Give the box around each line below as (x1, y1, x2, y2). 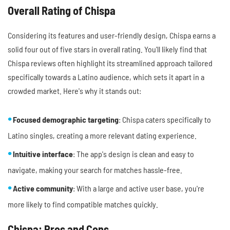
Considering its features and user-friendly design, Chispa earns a (8, 30, 216, 40)
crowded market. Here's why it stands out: (8, 85, 141, 95)
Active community (13, 183, 73, 193)
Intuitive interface (13, 148, 73, 159)
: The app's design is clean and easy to (73, 148, 194, 159)
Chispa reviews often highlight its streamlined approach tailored (8, 57, 213, 68)
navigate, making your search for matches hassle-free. (8, 164, 182, 175)
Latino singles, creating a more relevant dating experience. (8, 130, 197, 140)
